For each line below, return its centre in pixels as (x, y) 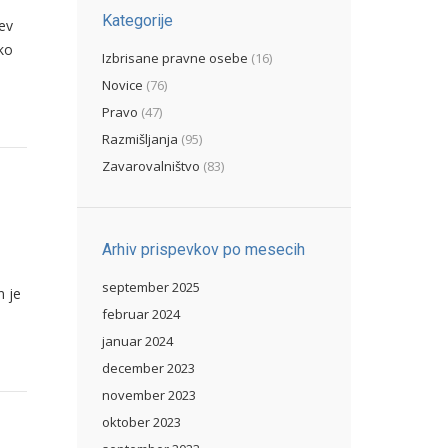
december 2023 (148, 368)
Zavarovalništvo (151, 166)
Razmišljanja (140, 139)
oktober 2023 (141, 422)
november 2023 (149, 395)
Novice (122, 85)
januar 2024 (137, 341)
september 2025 (151, 287)
